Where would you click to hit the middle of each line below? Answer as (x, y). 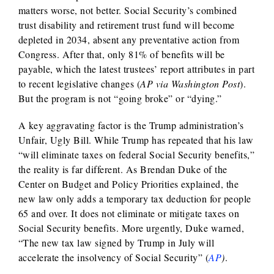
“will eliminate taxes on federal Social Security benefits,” (136, 154)
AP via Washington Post (190, 83)
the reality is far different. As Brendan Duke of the (123, 169)
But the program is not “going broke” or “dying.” (120, 98)
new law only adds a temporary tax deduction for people (135, 198)
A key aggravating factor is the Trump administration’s (131, 125)
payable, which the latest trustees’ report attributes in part (136, 68)
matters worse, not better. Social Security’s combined (128, 10)
